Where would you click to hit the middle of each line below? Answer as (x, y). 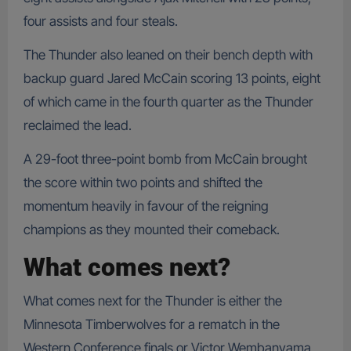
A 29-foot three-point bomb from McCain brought (165, 159)
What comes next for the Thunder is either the (152, 300)
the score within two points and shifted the (143, 183)
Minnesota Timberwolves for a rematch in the (151, 324)
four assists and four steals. (100, 22)
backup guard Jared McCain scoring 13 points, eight (172, 79)
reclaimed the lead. (77, 126)
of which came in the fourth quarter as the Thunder (168, 102)
